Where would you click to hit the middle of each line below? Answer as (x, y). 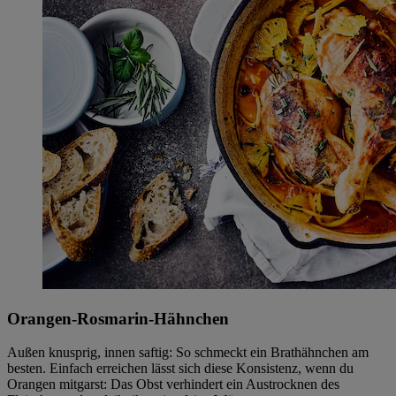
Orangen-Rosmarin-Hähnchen (118, 318)
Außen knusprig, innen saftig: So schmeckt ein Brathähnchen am (188, 353)
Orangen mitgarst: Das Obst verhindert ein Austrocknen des (173, 385)
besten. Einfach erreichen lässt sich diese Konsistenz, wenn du (180, 369)
